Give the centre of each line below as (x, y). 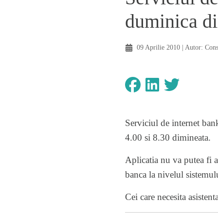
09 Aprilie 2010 (158, 47)
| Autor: (192, 47)
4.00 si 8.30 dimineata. (168, 137)
